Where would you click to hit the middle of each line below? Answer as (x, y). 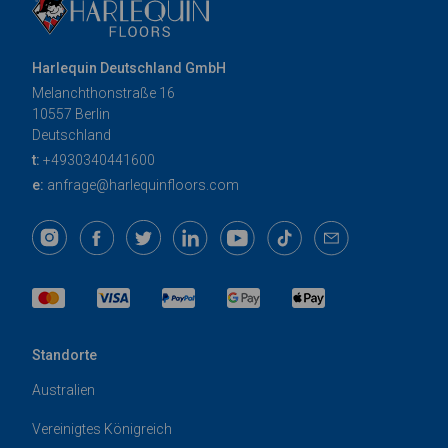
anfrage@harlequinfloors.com (143, 185)
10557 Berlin (71, 114)
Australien (63, 390)
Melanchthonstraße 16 (103, 93)
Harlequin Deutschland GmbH (129, 68)
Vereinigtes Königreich (102, 429)
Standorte (64, 355)
